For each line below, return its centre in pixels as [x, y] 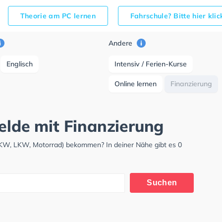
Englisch [20, 64]
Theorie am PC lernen [58, 16]
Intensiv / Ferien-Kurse [151, 64]
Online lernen [136, 84]
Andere [122, 43]
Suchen [162, 183]
